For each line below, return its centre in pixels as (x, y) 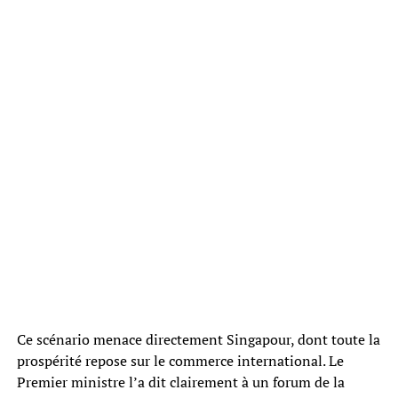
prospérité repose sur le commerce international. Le (180, 360)
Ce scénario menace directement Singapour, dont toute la (198, 339)
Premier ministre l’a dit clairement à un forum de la (180, 382)
